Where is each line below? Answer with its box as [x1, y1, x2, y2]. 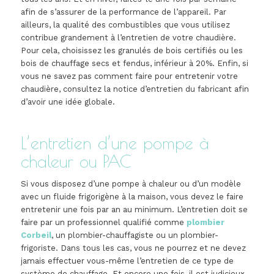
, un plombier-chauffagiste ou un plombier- [51, 231, 218, 240]
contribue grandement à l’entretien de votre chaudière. [20, 33, 236, 43]
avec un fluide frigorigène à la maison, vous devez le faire [20, 192, 243, 202]
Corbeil [20, 231, 51, 240]
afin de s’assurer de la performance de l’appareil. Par [20, 7, 226, 17]
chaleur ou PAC [20, 151, 131, 172]
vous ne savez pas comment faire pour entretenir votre [20, 72, 238, 81]
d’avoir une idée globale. [20, 97, 115, 107]
